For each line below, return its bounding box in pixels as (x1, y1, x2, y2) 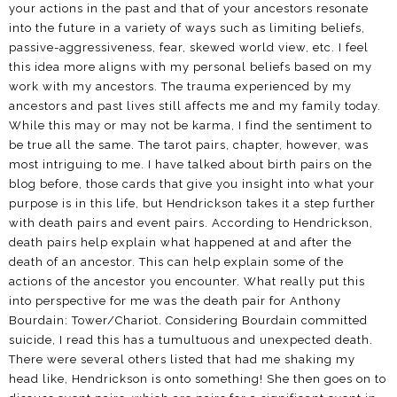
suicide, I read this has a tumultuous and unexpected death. (9, 332, 373, 346)
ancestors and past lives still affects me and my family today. (9, 98, 381, 113)
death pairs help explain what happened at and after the (9, 235, 352, 249)
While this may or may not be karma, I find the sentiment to (9, 118, 372, 132)
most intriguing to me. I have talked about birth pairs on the (9, 157, 372, 171)
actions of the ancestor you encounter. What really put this (9, 274, 365, 288)
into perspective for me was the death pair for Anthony (9, 293, 341, 307)
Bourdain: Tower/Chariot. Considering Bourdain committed (9, 313, 368, 327)
